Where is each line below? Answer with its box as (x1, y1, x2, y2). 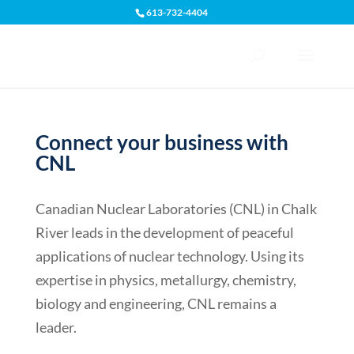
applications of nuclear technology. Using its (35, 247, 304, 265)
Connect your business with (35, 130, 288, 155)
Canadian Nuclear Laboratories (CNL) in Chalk (35, 200, 317, 217)
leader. (35, 318, 77, 336)
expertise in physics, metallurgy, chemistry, (35, 271, 296, 288)
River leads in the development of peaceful (35, 224, 294, 241)
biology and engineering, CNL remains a (35, 295, 277, 312)
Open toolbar (7, 31, 88, 62)
